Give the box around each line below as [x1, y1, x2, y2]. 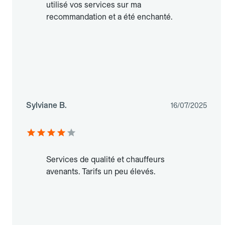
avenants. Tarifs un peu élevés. [46, 166, 155, 176]
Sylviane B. [26, 100, 67, 110]
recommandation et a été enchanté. [46, 12, 172, 22]
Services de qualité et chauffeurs [46, 154, 165, 164]
